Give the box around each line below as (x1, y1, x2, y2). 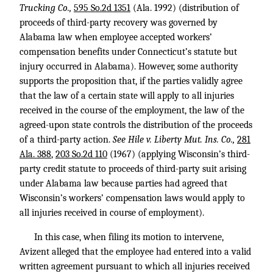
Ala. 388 (19, 149, 51, 160)
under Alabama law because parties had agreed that (19, 178, 227, 189)
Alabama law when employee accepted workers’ (19, 32, 212, 43)
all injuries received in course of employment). (19, 207, 204, 218)
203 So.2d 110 (55, 149, 107, 160)
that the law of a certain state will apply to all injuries (19, 90, 234, 101)
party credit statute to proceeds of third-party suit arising (19, 163, 246, 174)
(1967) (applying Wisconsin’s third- (107, 149, 250, 160)
